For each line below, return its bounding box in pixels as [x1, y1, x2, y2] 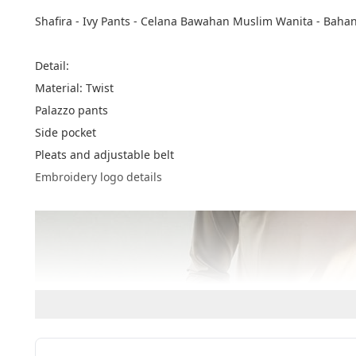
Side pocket [35, 125, 96, 140]
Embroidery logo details [35, 169, 162, 184]
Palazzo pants [35, 103, 108, 118]
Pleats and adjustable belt [35, 147, 174, 162]
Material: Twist [35, 80, 114, 95]
